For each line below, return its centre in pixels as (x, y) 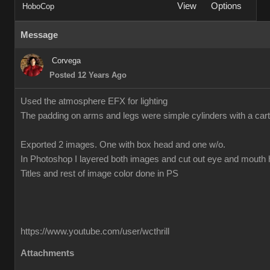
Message (39, 35)
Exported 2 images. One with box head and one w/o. (123, 145)
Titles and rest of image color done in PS (99, 174)
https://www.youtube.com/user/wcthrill (95, 231)
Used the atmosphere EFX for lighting (94, 101)
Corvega (66, 61)
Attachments (47, 253)
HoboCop (38, 6)
